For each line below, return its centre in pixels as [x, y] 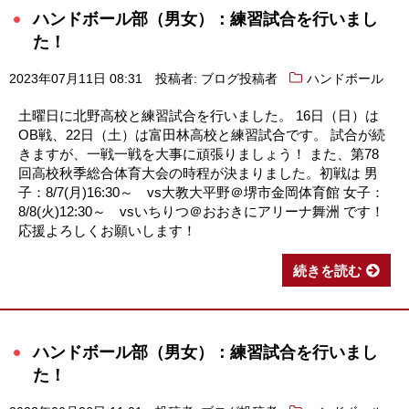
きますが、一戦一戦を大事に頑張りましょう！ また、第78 [199, 153]
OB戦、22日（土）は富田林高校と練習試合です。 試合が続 [202, 134]
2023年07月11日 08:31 [76, 79]
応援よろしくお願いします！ [107, 230]
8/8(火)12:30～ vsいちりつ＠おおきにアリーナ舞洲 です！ [201, 211]
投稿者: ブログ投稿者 [216, 79]
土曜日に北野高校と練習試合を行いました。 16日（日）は [199, 115]
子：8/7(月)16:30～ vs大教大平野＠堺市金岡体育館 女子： [201, 192]
